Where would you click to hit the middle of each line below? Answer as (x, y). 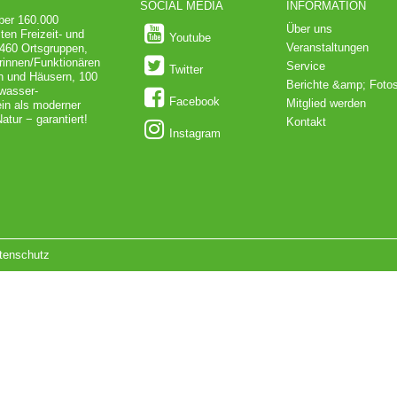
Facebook (195, 101)
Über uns (310, 29)
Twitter (187, 70)
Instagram (195, 133)
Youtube (191, 38)
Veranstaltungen (328, 47)
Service (306, 66)
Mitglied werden (327, 103)
